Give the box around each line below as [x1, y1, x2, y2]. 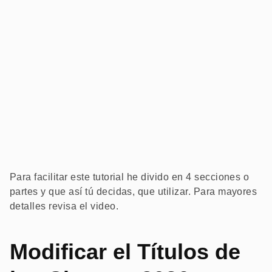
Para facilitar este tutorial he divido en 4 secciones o [10, 172, 250, 182]
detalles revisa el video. [10, 201, 118, 211]
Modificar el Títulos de [10, 239, 240, 264]
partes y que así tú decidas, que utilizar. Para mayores [10, 186, 257, 197]
